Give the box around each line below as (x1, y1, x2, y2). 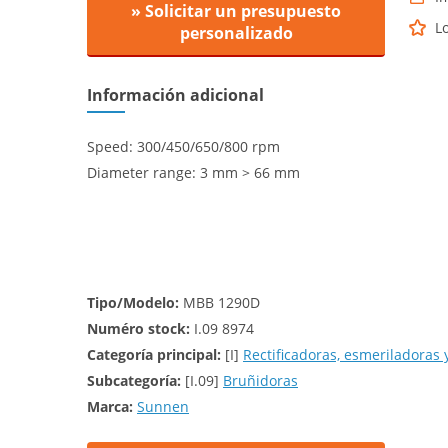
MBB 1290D (179, 293, 260, 312)
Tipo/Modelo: (87, 293, 179, 312)
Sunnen (137, 397, 189, 416)
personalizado (179, 22, 293, 44)
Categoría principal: (87, 345, 221, 364)
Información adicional (87, 84, 264, 106)
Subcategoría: (87, 371, 181, 390)
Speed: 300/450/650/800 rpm (87, 137, 280, 156)
